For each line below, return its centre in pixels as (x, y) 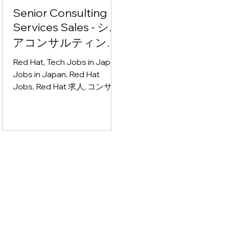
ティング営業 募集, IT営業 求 (64, 99)
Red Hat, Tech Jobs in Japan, (67, 62)
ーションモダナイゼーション (66, 148)
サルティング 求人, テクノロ (64, 173)
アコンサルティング (65, 43)
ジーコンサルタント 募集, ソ (64, 185)
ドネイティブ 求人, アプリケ (64, 136)
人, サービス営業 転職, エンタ (65, 111)
